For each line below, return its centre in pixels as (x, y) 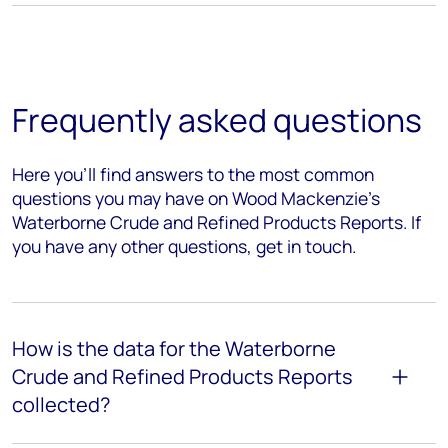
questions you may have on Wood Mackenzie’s (196, 197)
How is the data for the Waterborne (174, 348)
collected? (61, 404)
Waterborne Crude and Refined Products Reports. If (216, 221)
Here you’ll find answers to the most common (193, 173)
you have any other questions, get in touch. (184, 245)
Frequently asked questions (217, 119)
